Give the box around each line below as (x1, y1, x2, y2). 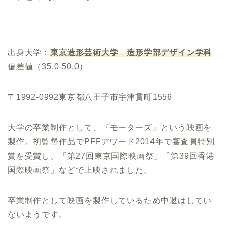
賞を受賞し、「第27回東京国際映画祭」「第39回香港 (8, 151, 215, 160)
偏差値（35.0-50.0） (8, 62, 88, 71)
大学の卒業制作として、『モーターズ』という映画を (8, 123, 212, 132)
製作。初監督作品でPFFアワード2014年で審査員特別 (8, 137, 215, 146)
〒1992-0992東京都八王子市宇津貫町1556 (8, 92, 172, 101)
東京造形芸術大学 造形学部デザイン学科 (50, 48, 212, 57)
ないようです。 (8, 210, 67, 219)
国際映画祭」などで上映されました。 (8, 165, 153, 174)
